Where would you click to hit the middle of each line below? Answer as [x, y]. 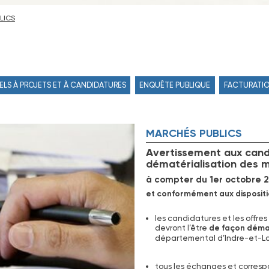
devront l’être [182, 227]
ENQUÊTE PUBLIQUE [175, 85]
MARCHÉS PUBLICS [194, 133]
